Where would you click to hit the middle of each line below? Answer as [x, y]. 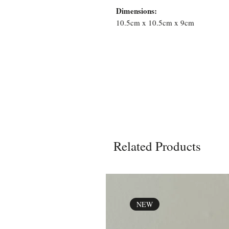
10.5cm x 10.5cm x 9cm [155, 22]
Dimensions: [136, 11]
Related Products [157, 146]
